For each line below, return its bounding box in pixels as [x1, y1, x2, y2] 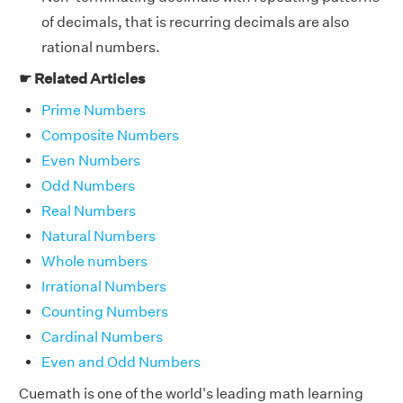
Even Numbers [41, 151, 140, 169]
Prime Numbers [41, 101, 146, 119]
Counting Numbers [41, 302, 168, 320]
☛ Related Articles [19, 69, 146, 87]
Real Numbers [41, 201, 136, 219]
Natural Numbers [41, 227, 156, 245]
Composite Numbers [41, 126, 179, 144]
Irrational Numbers [41, 277, 166, 295]
